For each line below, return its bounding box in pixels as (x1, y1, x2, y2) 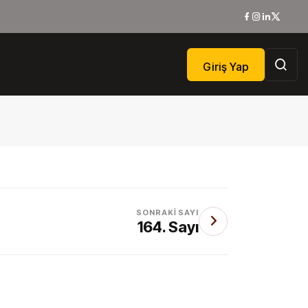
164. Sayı (137, 218, 199, 236)
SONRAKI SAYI (136, 208, 199, 217)
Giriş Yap (203, 59, 249, 74)
